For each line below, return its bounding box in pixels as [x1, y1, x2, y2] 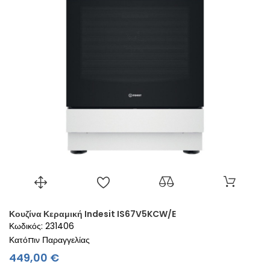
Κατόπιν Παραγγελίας [9, 233, 90, 246]
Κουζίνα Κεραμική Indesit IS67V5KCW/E [9, 207, 176, 220]
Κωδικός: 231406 [9, 219, 74, 232]
